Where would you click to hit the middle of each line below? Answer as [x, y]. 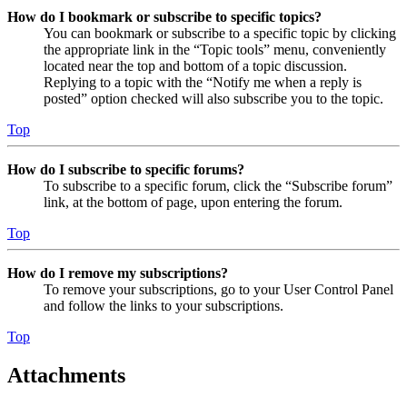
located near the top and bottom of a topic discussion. [195, 66]
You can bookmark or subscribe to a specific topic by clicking [220, 33]
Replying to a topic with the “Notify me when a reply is [203, 82]
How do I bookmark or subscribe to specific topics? [164, 17]
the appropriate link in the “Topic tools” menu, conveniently [215, 50]
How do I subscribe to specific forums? [126, 169]
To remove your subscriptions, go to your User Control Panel [218, 289]
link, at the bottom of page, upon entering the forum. [193, 202]
